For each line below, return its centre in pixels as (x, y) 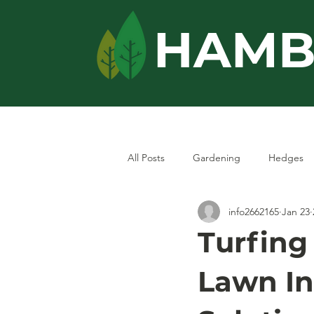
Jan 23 (296, 211)
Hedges (286, 157)
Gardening (217, 157)
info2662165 (254, 211)
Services (253, 116)
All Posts (146, 157)
